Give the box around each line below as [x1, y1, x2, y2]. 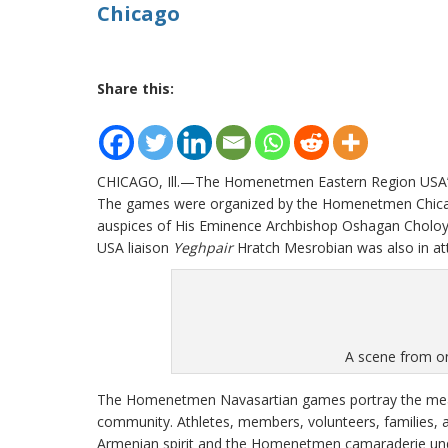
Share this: [97, 79, 174, 98]
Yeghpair [173, 238, 233, 257]
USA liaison [97, 238, 173, 257]
